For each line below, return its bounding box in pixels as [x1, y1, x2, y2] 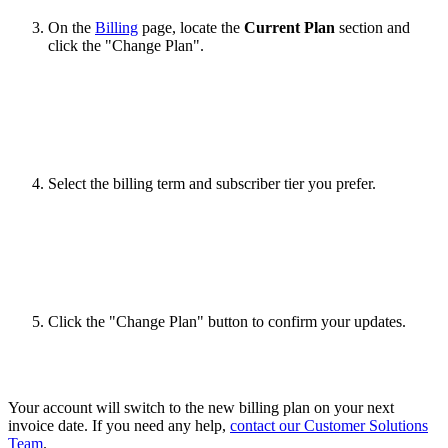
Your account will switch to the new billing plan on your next [8, 399, 394, 417]
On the [48, 19, 95, 37]
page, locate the [138, 19, 244, 37]
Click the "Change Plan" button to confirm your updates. [48, 313, 406, 331]
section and [339, 19, 410, 37]
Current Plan [244, 19, 339, 37]
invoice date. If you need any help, [8, 417, 230, 435]
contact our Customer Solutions [230, 417, 428, 435]
